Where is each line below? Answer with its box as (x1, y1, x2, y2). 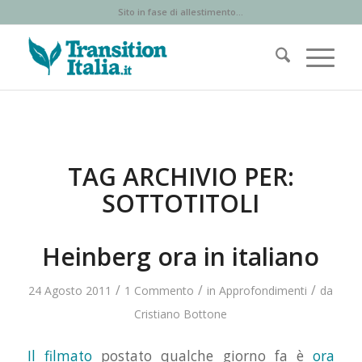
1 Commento (124, 283, 195, 298)
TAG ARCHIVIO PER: (67, 160, 294, 193)
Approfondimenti (219, 283, 308, 298)
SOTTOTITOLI (102, 187, 260, 220)
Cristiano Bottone (134, 306, 228, 322)
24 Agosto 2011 (28, 283, 112, 298)
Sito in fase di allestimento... (118, 6, 244, 18)
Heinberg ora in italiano (42, 240, 320, 273)
